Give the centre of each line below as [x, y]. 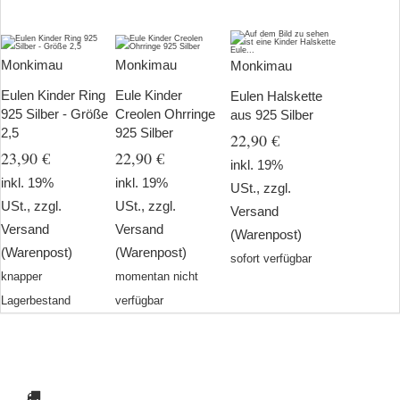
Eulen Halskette [276, 96]
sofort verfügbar [271, 259]
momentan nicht [157, 276]
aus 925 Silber [271, 115]
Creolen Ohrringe [166, 114]
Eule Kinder [149, 95]
